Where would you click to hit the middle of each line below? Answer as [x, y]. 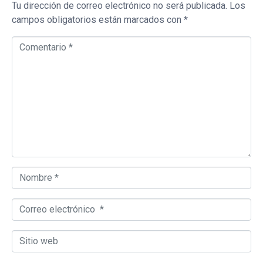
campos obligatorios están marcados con [98, 20]
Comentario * [38, 43]
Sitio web [31, 237]
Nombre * [31, 173]
